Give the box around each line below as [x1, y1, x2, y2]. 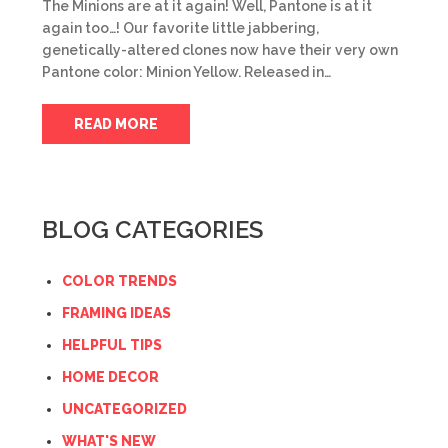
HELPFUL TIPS [62, 337, 162, 353]
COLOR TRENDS [62, 273, 177, 289]
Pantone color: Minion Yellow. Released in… [42, 64, 331, 80]
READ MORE [74, 116, 158, 132]
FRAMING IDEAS [62, 305, 171, 321]
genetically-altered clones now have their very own [42, 42, 398, 58]
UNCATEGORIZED [62, 401, 187, 417]
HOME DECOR [62, 369, 159, 385]
